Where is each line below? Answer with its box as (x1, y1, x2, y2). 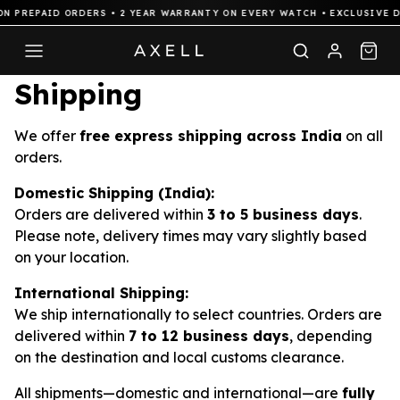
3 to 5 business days (207, 205, 359, 223)
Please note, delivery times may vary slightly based (14, 227, 367, 245)
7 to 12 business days (129, 327, 289, 345)
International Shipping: (14, 284, 188, 302)
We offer (14, 127, 79, 145)
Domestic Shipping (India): (14, 184, 214, 202)
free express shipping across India (79, 127, 342, 145)
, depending (289, 327, 372, 345)
